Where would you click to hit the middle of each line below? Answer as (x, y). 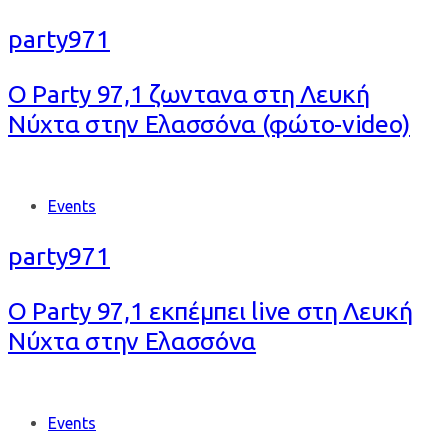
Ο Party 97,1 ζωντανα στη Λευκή (189, 94)
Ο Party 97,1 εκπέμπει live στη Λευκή (210, 311)
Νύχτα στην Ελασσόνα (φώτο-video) (209, 124)
